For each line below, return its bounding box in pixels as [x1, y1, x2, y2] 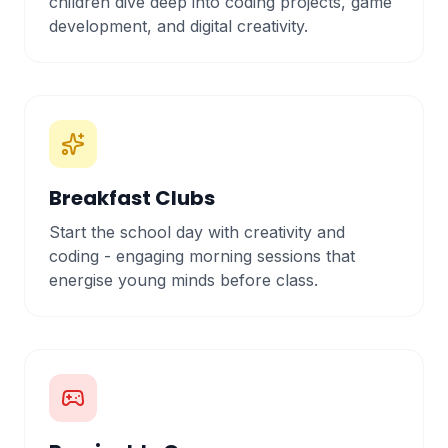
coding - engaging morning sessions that [49, 246, 355, 266]
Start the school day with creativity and [49, 222, 345, 242]
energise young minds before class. [49, 270, 318, 290]
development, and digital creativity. [49, 16, 308, 36]
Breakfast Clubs [49, 184, 215, 212]
